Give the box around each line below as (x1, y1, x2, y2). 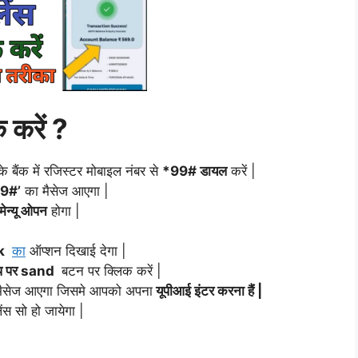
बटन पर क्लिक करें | (58, 262, 161, 279)
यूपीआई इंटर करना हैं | (153, 282, 262, 299)
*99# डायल (162, 162, 227, 179)
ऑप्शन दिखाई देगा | (26, 242, 126, 259)
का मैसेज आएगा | (21, 182, 109, 199)
